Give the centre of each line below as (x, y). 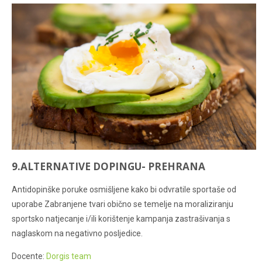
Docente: (29, 256)
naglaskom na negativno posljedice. (77, 233)
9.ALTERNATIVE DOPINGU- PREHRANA (108, 166)
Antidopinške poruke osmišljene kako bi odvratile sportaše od (124, 189)
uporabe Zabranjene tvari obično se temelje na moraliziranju (123, 204)
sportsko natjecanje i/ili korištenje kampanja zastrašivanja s (121, 219)
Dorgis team (69, 256)
